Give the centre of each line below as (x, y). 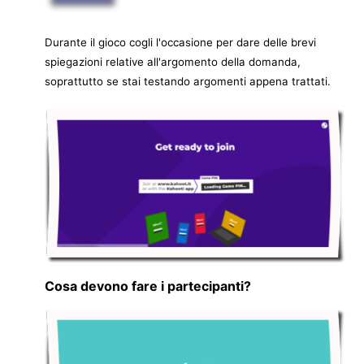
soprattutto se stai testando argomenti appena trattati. (189, 82)
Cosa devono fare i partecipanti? (148, 286)
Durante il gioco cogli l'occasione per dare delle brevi (180, 43)
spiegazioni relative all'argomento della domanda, (173, 62)
